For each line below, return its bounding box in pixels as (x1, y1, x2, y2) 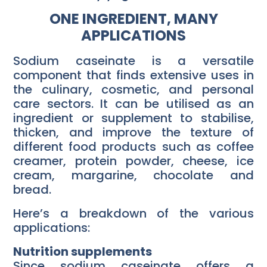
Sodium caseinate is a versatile (13, 52, 254, 70)
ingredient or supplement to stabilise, (13, 110, 254, 127)
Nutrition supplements (13, 243, 153, 260)
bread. (13, 181, 52, 198)
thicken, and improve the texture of (13, 124, 254, 141)
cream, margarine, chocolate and (13, 167, 254, 184)
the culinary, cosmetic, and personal (13, 81, 254, 98)
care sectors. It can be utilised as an (13, 95, 254, 113)
